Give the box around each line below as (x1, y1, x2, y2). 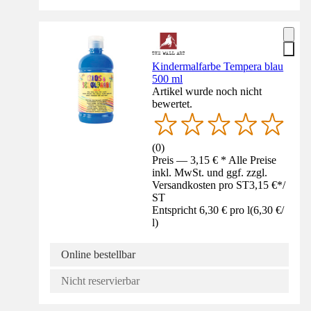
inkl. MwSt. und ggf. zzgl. (152, 167, 268, 179)
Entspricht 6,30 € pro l (152, 204, 251, 217)
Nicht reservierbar (61, 275, 140, 287)
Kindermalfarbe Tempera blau (152, 60, 284, 73)
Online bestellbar (61, 249, 135, 261)
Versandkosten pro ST (152, 179, 250, 192)
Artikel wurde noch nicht (152, 85, 262, 98)
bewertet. (152, 98, 193, 110)
